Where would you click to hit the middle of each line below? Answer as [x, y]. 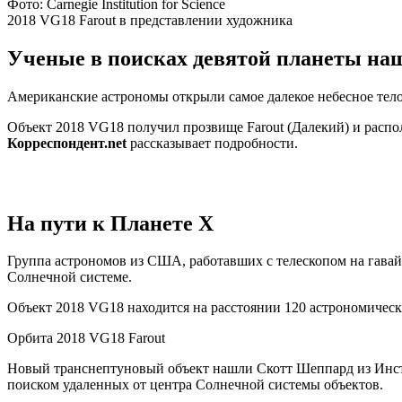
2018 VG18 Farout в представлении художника [150, 20]
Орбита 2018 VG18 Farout [86, 338]
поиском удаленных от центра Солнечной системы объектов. [195, 385]
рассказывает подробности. [212, 143]
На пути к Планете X [110, 223]
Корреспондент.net [67, 143]
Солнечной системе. [70, 277]
